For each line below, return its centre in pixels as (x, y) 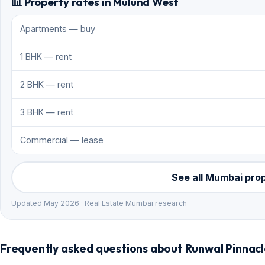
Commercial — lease (62, 140)
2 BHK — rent (47, 85)
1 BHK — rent (46, 57)
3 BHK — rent (47, 112)
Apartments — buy (58, 29)
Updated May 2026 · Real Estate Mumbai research (99, 203)
